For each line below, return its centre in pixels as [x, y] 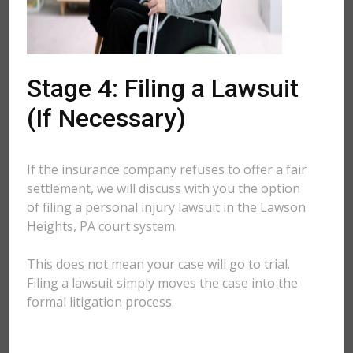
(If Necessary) [107, 118]
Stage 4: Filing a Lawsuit [163, 88]
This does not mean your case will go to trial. [159, 264]
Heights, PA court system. [102, 226]
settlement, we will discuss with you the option [164, 188]
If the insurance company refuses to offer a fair [167, 169]
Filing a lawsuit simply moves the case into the [163, 283]
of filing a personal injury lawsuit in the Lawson [167, 207]
